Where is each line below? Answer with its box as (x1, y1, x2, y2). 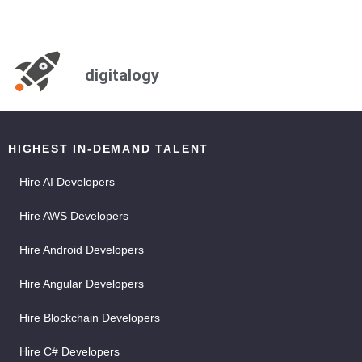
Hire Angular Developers (19, 277, 144, 291)
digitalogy (85, 65, 159, 86)
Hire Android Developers (19, 243, 144, 257)
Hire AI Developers (19, 175, 115, 189)
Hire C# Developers (19, 345, 120, 359)
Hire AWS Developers (19, 209, 128, 223)
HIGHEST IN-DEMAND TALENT (8, 142, 209, 156)
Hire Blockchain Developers (19, 311, 160, 325)
